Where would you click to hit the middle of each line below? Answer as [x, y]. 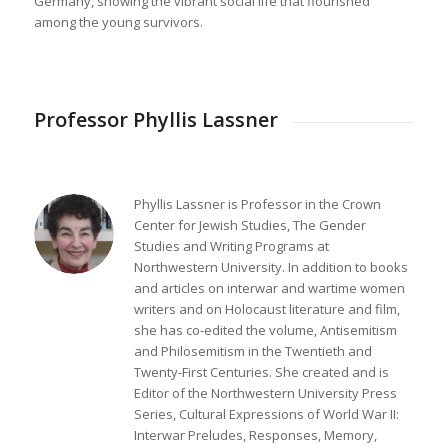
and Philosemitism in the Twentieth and [252, 350]
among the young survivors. [118, 22]
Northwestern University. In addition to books [270, 266]
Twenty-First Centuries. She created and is [261, 371]
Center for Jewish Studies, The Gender [249, 224]
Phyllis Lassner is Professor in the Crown [257, 203]
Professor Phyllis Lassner [155, 120]
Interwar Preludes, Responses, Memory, [255, 434]
